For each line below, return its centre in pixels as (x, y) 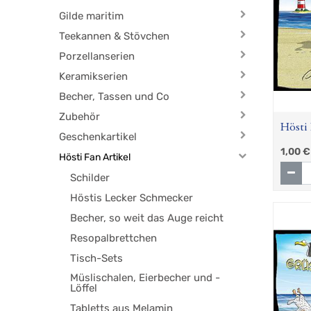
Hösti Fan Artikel (95, 158)
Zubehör (80, 117)
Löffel (84, 288)
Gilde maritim (92, 16)
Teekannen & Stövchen (115, 36)
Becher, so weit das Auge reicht (147, 218)
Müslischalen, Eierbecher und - (145, 278)
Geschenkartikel (98, 137)
